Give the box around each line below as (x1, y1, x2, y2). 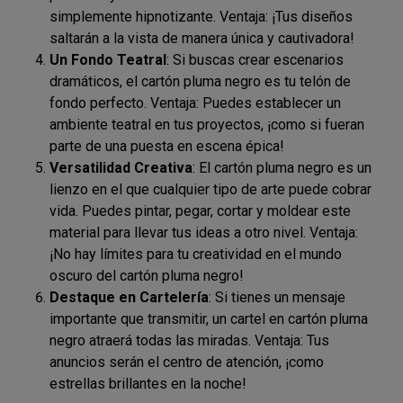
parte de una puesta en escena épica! (49, 138, 284, 156)
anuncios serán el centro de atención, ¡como (49, 354, 324, 372)
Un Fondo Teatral (49, 51, 166, 69)
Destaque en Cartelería (49, 289, 209, 307)
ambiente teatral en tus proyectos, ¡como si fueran (49, 116, 364, 134)
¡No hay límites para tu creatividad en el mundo (49, 246, 342, 264)
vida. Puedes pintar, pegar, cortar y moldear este (49, 202, 351, 220)
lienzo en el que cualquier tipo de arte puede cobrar (49, 181, 372, 199)
